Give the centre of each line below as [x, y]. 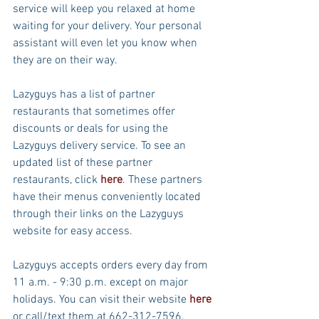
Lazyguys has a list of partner [85, 95]
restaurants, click [57, 181]
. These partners [164, 181]
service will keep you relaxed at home [105, 10]
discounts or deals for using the [92, 129]
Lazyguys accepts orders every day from [112, 266]
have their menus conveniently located [108, 198]
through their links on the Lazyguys [100, 215]
